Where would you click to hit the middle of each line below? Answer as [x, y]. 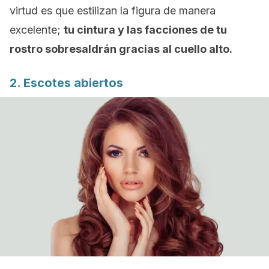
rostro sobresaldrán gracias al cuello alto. [121, 49]
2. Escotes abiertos [66, 83]
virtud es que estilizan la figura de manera [113, 11]
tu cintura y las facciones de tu [145, 30]
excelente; [37, 30]
